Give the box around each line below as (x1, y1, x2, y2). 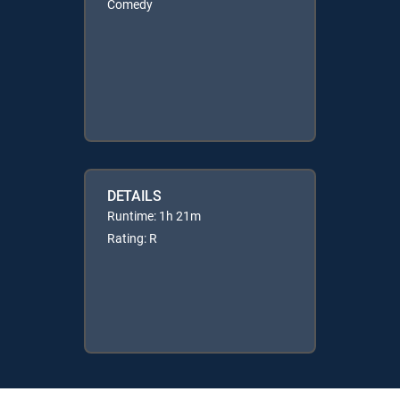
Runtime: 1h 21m (107, 206, 201, 224)
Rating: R (107, 229, 157, 246)
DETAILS (107, 185, 162, 205)
